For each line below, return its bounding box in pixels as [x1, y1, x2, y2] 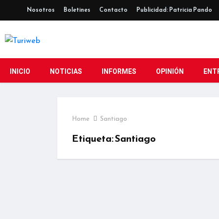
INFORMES [102, 66, 136, 77]
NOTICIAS [50, 66, 82, 77]
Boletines [64, 5, 90, 14]
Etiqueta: [72, 131, 115, 146]
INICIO [10, 66, 30, 77]
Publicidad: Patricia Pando [136, 5, 212, 14]
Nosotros [27, 5, 55, 14]
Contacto [99, 5, 128, 14]
